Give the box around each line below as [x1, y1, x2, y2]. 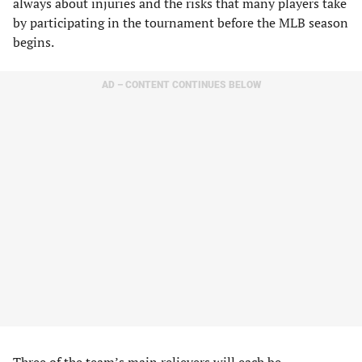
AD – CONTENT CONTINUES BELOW [101, 79, 261, 90]
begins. [13, 33, 54, 51]
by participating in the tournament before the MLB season [13, 14, 348, 32]
